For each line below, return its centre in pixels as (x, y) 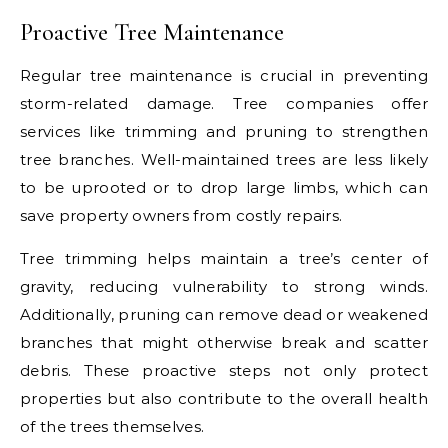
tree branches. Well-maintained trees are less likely (224, 159)
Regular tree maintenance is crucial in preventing (224, 75)
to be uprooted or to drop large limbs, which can (224, 187)
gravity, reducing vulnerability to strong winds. (224, 286)
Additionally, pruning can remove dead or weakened (224, 314)
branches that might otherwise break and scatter (224, 342)
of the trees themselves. (112, 426)
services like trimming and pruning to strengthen (224, 131)
